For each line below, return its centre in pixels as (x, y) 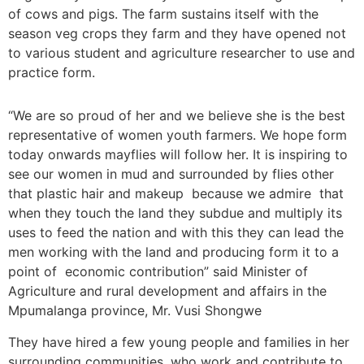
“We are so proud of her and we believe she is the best (177, 116)
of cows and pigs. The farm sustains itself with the (163, 14)
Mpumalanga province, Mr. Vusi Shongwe (135, 311)
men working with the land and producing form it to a (173, 252)
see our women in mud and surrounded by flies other (171, 174)
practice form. (52, 73)
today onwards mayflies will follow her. (130, 155)
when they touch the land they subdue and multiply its (175, 213)
